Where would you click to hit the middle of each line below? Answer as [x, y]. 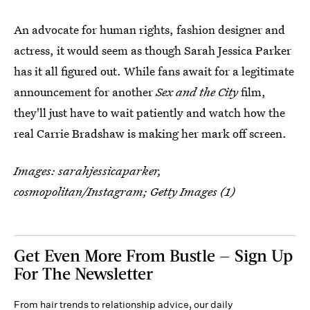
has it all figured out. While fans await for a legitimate [154, 71]
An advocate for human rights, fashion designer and [149, 30]
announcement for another [85, 92]
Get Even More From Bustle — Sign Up [153, 255]
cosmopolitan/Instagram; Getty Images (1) [125, 192]
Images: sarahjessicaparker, [88, 171]
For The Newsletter [83, 273]
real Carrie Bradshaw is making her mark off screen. [150, 134]
